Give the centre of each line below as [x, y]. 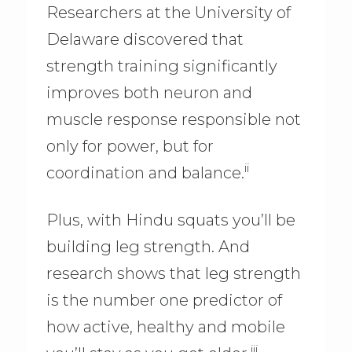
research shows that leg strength [173, 274]
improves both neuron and [149, 92]
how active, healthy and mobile [165, 327]
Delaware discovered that [145, 39]
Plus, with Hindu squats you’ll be [170, 220]
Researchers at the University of [168, 12]
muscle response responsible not [173, 119]
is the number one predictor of [164, 301]
